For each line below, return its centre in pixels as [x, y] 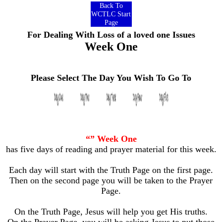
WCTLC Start [111, 14]
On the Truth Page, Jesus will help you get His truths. [111, 212]
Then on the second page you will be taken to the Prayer [111, 180]
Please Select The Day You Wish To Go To [111, 78]
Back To [111, 5]
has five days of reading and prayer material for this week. [111, 149]
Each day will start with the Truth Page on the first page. [111, 170]
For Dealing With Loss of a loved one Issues [111, 35]
